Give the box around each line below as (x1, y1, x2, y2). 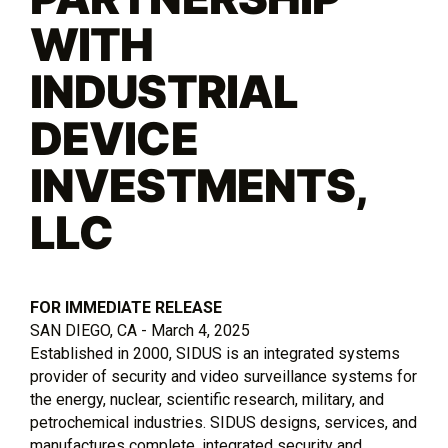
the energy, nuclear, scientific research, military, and (30, 390, 384, 409)
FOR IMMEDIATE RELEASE (30, 298, 222, 317)
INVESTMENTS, (30, 158, 366, 213)
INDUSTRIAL (30, 64, 299, 119)
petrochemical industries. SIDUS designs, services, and (30, 413, 417, 432)
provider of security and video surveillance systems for (30, 367, 417, 386)
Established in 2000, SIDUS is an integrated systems (30, 344, 400, 363)
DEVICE (30, 111, 198, 166)
